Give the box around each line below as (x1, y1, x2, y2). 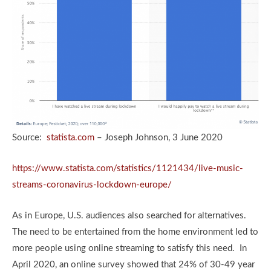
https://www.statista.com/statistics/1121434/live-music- (12, 163, 243, 173)
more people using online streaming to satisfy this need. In (12, 243, 247, 253)
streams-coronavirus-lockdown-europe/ (12, 180, 172, 189)
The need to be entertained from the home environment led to (12, 227, 258, 237)
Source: (12, 132, 47, 142)
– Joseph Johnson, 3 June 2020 (94, 132, 223, 142)
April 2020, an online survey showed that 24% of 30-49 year (12, 260, 255, 269)
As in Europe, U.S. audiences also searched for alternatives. (12, 211, 249, 220)
